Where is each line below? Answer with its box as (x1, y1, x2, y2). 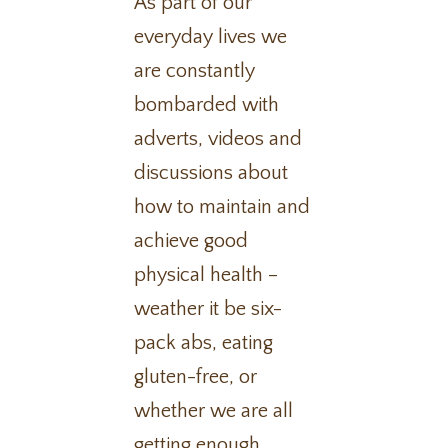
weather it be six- (134, 298, 283, 320)
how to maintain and (134, 196, 311, 218)
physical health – (134, 264, 279, 286)
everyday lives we (134, 26, 288, 48)
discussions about (134, 162, 289, 184)
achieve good (134, 230, 249, 252)
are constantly (134, 60, 256, 82)
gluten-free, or (134, 366, 258, 388)
